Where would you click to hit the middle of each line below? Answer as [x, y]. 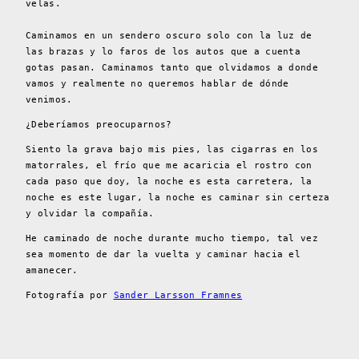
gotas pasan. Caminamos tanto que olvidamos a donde [172, 67]
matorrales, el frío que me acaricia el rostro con [169, 165]
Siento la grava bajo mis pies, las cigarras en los [172, 149]
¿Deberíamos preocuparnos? [99, 124]
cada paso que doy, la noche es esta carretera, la [169, 181]
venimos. [49, 99]
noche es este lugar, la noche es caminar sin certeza [178, 197]
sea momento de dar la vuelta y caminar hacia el [163, 254]
